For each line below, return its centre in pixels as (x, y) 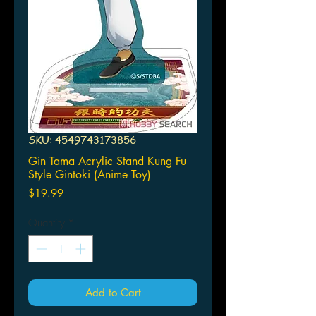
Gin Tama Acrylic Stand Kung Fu (107, 162)
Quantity (47, 223)
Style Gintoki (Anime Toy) (90, 175)
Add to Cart (113, 292)
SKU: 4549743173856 (82, 140)
